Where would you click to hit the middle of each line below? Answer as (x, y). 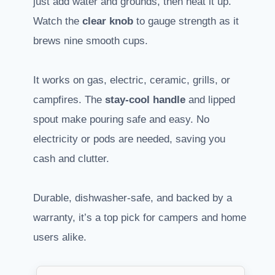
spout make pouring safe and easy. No (121, 120)
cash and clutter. (71, 159)
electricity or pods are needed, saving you (129, 139)
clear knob (108, 21)
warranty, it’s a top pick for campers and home (140, 218)
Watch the (58, 21)
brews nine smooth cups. (91, 41)
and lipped (210, 100)
